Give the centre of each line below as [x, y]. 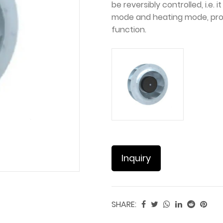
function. [129, 30]
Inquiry [136, 158]
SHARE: [124, 204]
